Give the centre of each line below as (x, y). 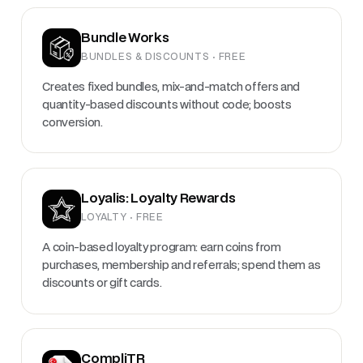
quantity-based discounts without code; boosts (167, 105)
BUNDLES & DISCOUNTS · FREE (164, 57)
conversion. (73, 122)
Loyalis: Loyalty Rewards (158, 199)
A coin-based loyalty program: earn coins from (162, 248)
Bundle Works (125, 38)
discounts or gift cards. (102, 284)
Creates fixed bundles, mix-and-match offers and (171, 87)
